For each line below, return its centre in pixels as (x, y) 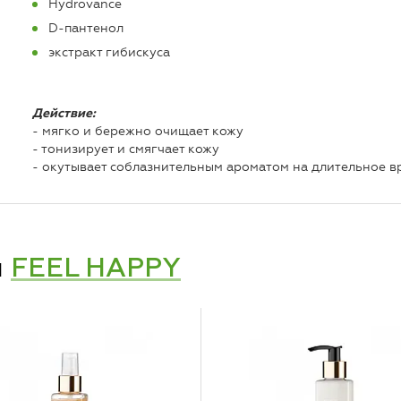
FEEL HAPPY (96, 269)
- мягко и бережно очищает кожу (137, 131)
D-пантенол (85, 28)
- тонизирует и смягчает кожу (125, 149)
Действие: (64, 113)
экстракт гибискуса (109, 52)
